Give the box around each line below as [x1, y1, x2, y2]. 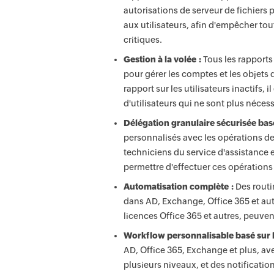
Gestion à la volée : [124, 54, 201, 64]
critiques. [124, 35, 162, 45]
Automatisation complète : [124, 182, 234, 191]
